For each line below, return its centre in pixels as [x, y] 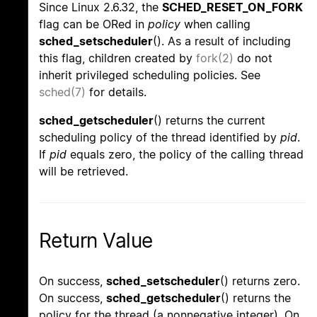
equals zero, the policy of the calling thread [185, 155]
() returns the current [209, 121]
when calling [215, 24]
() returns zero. [260, 281]
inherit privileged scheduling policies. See [150, 75]
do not [253, 58]
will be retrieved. [83, 172]
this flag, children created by [117, 58]
